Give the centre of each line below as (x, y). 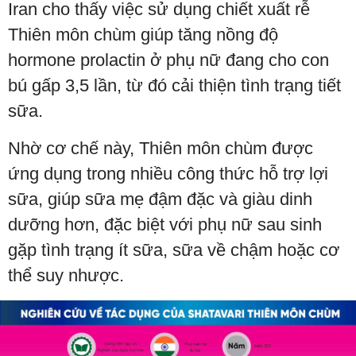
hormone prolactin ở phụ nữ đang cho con (168, 60)
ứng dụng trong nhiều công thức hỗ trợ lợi (168, 173)
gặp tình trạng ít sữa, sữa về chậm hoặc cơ (174, 250)
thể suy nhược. (66, 275)
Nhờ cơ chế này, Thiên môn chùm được (161, 148)
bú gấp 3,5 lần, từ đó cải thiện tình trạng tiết (174, 85)
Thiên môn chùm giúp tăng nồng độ (143, 34)
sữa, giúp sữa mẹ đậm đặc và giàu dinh (160, 199)
